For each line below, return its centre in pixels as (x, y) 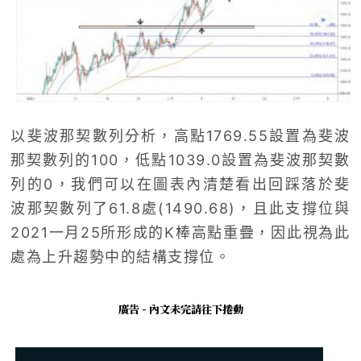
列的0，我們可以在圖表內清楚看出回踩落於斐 (180, 184)
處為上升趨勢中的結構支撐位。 (121, 256)
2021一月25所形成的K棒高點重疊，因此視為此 (180, 232)
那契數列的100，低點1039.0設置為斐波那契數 (180, 160)
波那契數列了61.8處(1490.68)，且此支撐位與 (180, 208)
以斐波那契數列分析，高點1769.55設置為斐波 (180, 135)
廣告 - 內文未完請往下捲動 (180, 309)
